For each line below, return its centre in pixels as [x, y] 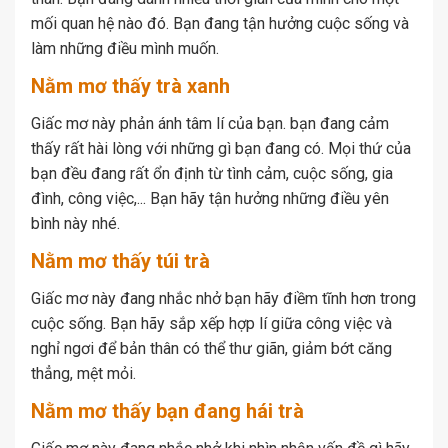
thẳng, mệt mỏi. [85, 374]
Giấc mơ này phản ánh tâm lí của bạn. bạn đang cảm [210, 124]
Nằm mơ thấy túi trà [120, 261]
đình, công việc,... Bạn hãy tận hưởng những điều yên [210, 199]
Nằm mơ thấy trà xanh [130, 86]
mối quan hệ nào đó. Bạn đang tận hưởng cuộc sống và [220, 24]
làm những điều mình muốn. [125, 49]
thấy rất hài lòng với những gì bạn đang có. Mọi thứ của [221, 149]
